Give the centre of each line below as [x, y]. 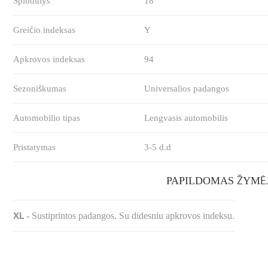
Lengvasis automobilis [186, 118]
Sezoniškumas [40, 89]
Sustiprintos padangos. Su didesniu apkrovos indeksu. [133, 216]
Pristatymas [35, 147]
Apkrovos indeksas [49, 60]
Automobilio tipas [47, 118]
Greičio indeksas [45, 30]
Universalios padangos [187, 89]
